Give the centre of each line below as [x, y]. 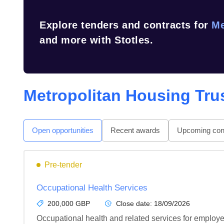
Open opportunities [63, 130]
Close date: [135, 203]
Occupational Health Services [92, 188]
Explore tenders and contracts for [125, 25]
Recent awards [135, 130]
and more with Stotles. [96, 40]
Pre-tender [63, 165]
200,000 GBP [69, 203]
